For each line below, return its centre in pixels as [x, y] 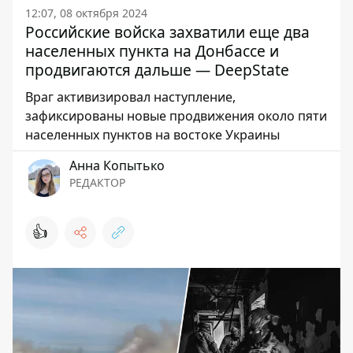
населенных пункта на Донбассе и [152, 51]
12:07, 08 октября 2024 [86, 13]
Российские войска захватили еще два [167, 32]
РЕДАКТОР [97, 182]
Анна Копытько [117, 165]
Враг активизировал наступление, [130, 97]
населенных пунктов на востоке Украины [152, 135]
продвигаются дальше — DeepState [157, 70]
